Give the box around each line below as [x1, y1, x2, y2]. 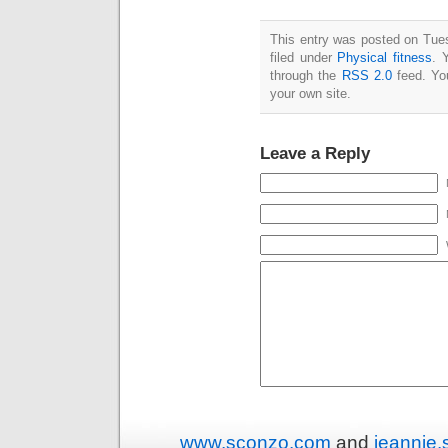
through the [270, 67, 342, 83]
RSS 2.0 [341, 67, 392, 83]
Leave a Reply [260, 142, 370, 163]
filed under [270, 49, 338, 65]
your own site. [270, 85, 351, 101]
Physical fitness [337, 49, 433, 65]
